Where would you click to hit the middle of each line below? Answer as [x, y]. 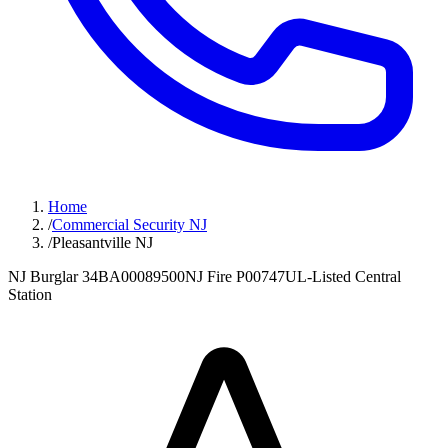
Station [30, 294]
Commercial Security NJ [129, 224]
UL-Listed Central [343, 276]
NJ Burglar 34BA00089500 [96, 276]
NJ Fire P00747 [235, 276]
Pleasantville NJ [102, 242]
